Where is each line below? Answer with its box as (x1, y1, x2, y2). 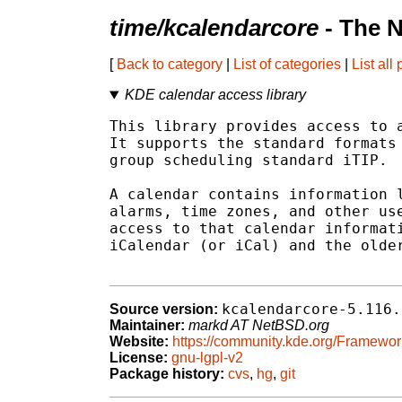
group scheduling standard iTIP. (109, 152, 388, 170)
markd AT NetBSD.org (188, 318, 329, 334)
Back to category (117, 57, 223, 73)
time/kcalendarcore (109, 15, 319, 41)
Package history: (109, 366, 224, 382)
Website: (109, 334, 169, 350)
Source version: (109, 301, 218, 318)
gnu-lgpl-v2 (171, 350, 243, 366)
